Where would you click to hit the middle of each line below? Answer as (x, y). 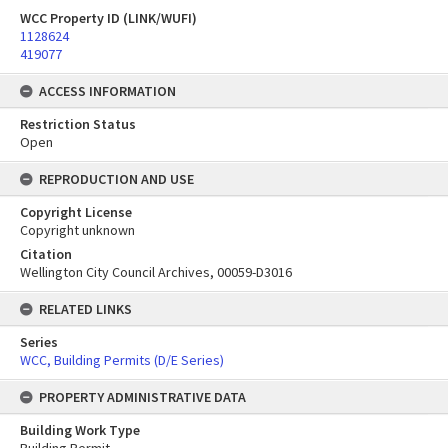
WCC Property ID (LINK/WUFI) (108, 18)
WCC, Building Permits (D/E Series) (122, 360)
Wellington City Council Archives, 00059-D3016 (156, 272)
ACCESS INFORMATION (107, 91)
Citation (46, 254)
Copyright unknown (77, 230)
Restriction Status (78, 124)
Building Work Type (80, 430)
